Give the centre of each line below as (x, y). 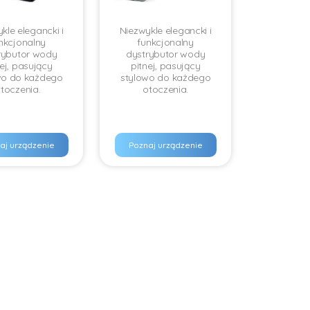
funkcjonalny (165, 42)
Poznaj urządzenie (165, 145)
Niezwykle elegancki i (165, 30)
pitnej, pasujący (166, 66)
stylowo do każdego (165, 77)
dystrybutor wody (166, 54)
